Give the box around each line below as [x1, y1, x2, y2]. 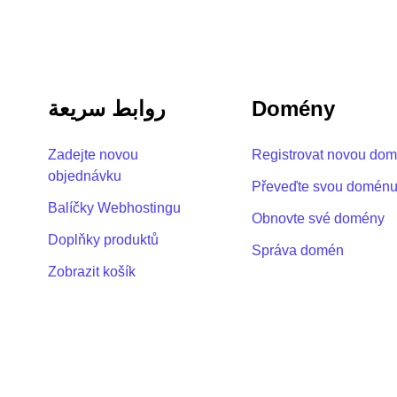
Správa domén [251, 242, 344, 258]
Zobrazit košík [47, 263, 136, 279]
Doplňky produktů [47, 231, 159, 247]
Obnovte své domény [251, 210, 385, 226]
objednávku [47, 167, 121, 183]
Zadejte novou [47, 146, 138, 162]
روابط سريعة [47, 96, 166, 121]
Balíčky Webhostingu [47, 199, 181, 215]
